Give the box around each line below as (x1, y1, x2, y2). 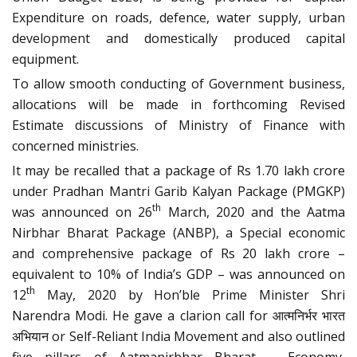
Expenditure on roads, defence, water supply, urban (12, 8, 345, 26)
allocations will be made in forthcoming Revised (12, 95, 345, 113)
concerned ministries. (12, 136, 139, 155)
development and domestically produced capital (12, 29, 345, 47)
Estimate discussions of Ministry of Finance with (12, 116, 345, 134)
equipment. (12, 49, 79, 68)
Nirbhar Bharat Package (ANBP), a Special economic (12, 223, 345, 241)
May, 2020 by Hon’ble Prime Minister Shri (35, 285, 345, 304)
